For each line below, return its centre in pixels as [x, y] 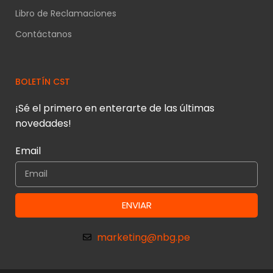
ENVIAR [136, 205]
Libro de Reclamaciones [66, 13]
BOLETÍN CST [43, 81]
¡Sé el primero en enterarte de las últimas [115, 108]
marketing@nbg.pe [143, 237]
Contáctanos [44, 34]
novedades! [44, 123]
